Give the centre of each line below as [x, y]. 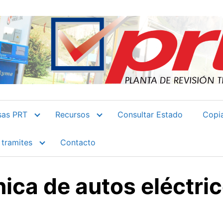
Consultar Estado [150, 114]
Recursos [72, 114]
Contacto [78, 142]
